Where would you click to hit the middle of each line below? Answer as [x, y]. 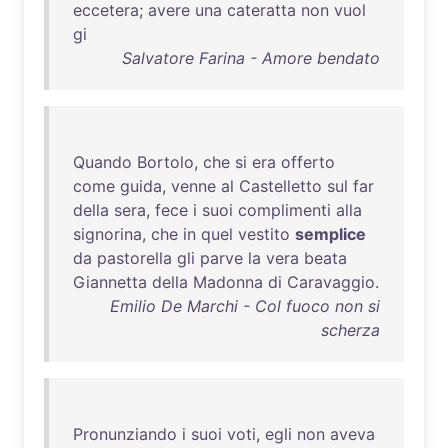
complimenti [284, 210]
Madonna [228, 282]
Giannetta [110, 282]
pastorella [134, 258]
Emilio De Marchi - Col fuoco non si [245, 306]
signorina [107, 234]
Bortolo [165, 162]
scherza [350, 330]
